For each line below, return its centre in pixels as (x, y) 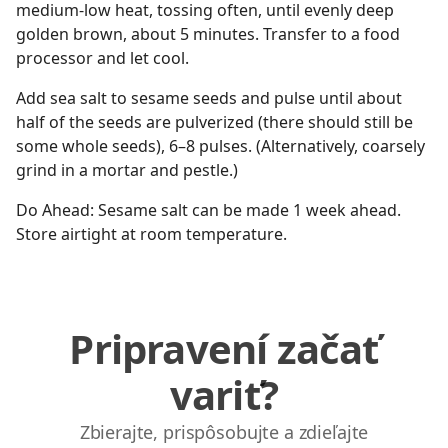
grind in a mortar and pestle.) (127, 170)
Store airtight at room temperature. (151, 234)
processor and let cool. (102, 58)
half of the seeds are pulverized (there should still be (214, 122)
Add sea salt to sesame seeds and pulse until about (209, 98)
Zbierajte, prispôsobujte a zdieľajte (224, 432)
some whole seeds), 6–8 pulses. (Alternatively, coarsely (220, 146)
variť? (224, 394)
